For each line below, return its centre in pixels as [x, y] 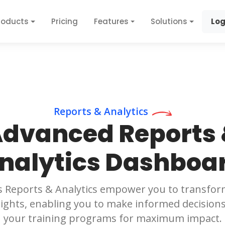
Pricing [64, 21]
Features [111, 21]
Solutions [169, 21]
